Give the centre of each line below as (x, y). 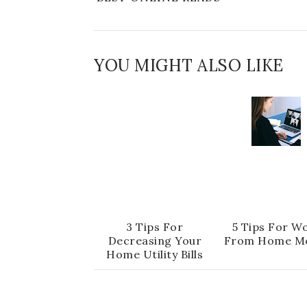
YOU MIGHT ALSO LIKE (189, 65)
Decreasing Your (155, 241)
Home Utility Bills (155, 254)
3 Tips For (155, 227)
